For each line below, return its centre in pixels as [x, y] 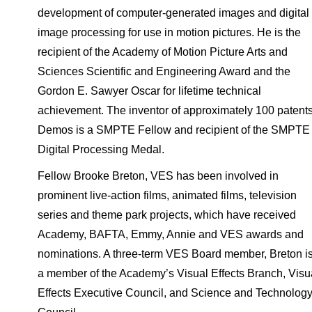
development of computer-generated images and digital [173, 13]
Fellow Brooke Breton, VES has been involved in [158, 176]
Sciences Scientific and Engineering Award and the [164, 71]
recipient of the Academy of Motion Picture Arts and [162, 52]
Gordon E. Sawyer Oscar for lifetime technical [149, 91]
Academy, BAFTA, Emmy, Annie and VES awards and [170, 234]
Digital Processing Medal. [101, 149]
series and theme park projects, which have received [166, 215]
